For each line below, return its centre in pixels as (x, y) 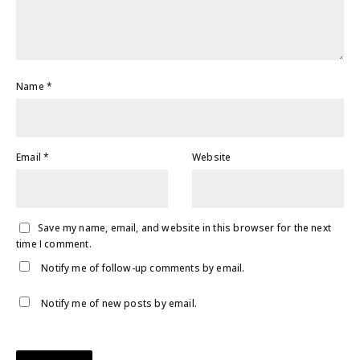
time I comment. (54, 244)
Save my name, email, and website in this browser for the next (184, 228)
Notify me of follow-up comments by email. (143, 268)
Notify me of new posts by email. (119, 303)
